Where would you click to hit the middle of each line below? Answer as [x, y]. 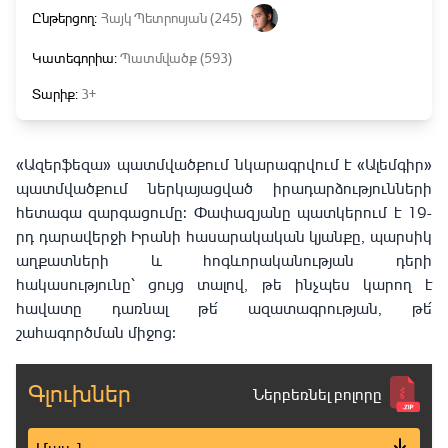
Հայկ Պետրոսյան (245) [171, 17]
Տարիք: [56, 93]
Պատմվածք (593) [176, 57]
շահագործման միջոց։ [96, 332]
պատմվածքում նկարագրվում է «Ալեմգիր [267, 164]
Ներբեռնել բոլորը [317, 393]
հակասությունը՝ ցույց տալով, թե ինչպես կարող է [224, 284]
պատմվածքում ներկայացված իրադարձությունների [224, 188]
